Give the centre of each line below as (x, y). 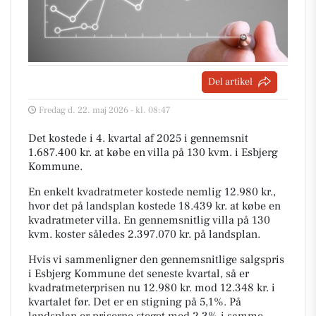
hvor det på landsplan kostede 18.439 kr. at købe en (154, 206)
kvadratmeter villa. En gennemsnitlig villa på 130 (149, 220)
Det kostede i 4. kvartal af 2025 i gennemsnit (138, 138)
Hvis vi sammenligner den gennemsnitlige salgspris (156, 259)
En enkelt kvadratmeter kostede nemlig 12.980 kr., (152, 192)
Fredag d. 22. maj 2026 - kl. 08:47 (105, 110)
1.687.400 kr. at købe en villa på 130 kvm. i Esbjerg (153, 152)
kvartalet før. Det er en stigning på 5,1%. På (135, 302)
